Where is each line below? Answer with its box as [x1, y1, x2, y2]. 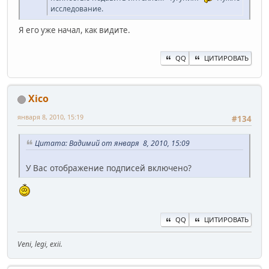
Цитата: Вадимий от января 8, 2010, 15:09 [35, 138, 190, 149]
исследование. [50, 3, 103, 14]
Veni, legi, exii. [17, 239, 62, 250]
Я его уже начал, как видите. [19, 24, 130, 35]
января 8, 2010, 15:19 [17, 112, 83, 121]
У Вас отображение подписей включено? [26, 162, 192, 174]
